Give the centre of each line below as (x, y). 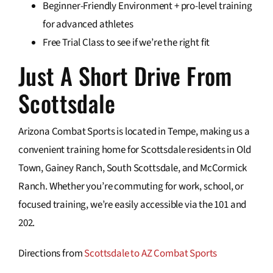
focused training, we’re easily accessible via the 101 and (132, 205)
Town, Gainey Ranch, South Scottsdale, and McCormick (133, 168)
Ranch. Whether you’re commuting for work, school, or (131, 187)
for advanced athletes (88, 24)
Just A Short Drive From (125, 75)
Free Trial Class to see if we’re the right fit (126, 42)
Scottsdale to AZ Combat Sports (151, 254)
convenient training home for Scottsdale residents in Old (134, 150)
